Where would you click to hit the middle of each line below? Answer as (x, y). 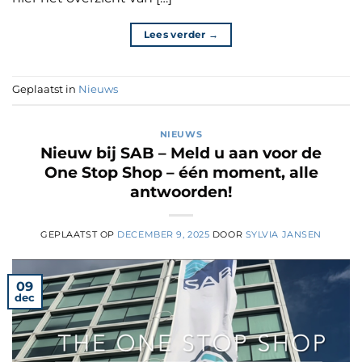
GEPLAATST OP (79, 235)
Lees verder (176, 34)
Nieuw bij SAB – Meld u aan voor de (181, 153)
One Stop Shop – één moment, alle (181, 173)
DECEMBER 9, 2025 (164, 235)
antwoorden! (181, 192)
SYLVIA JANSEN (283, 235)
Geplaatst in (45, 90)
